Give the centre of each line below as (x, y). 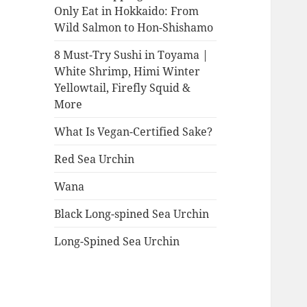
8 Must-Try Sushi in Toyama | (132, 54)
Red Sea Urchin (95, 159)
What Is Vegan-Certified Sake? (134, 131)
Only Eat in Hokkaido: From (127, 11)
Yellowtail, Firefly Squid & (123, 87)
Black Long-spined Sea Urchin (132, 213)
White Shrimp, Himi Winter (127, 71)
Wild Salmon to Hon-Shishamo (134, 27)
